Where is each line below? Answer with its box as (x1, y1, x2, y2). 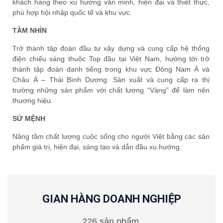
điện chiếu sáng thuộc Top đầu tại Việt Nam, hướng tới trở (12, 55, 210, 63)
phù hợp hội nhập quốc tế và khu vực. (12, 8, 132, 17)
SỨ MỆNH (12, 114, 45, 123)
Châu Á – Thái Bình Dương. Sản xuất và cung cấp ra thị (12, 76, 210, 84)
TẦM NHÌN (12, 26, 47, 35)
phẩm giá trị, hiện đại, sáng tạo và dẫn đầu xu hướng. (12, 143, 182, 151)
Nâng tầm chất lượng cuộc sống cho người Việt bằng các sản (12, 132, 210, 141)
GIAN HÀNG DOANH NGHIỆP (42, 193, 181, 206)
